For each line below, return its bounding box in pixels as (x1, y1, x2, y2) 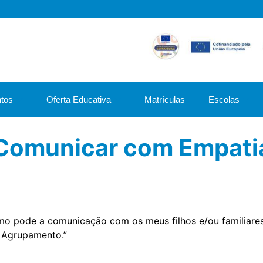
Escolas (208, 94, 240, 104)
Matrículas (144, 94, 185, 104)
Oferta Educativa (46, 94, 111, 104)
